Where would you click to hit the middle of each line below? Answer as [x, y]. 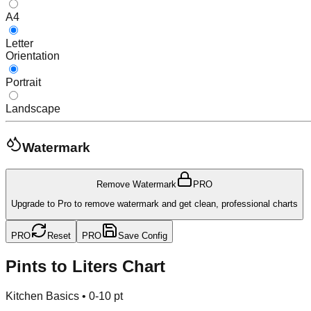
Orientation [33, 56]
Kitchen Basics [42, 296]
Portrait [23, 83]
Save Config [143, 236]
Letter [19, 44]
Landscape [33, 109]
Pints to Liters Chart [85, 267]
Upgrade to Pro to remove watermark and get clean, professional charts [154, 204]
